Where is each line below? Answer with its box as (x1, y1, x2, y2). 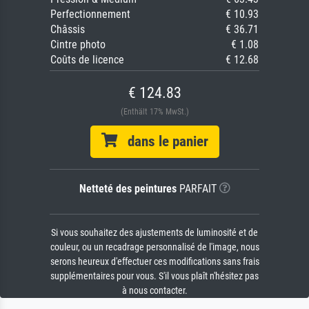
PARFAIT (176, 182, 217, 196)
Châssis (50, 23, 85, 37)
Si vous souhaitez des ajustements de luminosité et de (51, 227, 258, 239)
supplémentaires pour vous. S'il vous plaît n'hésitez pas (50, 270, 259, 283)
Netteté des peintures (79, 182, 177, 196)
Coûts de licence (50, 53, 124, 67)
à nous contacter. (121, 285, 188, 297)
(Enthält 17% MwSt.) (120, 107, 189, 117)
